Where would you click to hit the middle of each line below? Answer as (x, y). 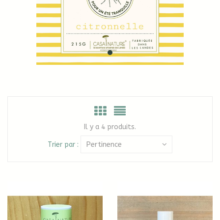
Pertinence (104, 144)
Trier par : (63, 144)
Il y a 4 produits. (110, 127)
